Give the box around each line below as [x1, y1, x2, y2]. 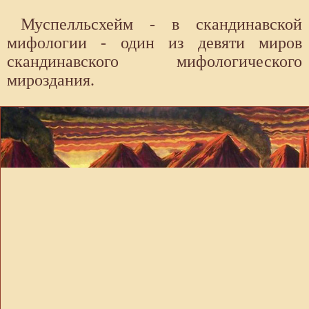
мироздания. [7, 71, 94, 90]
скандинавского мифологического [7, 52, 302, 71]
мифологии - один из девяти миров [7, 34, 302, 52]
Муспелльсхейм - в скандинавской [21, 15, 302, 34]
